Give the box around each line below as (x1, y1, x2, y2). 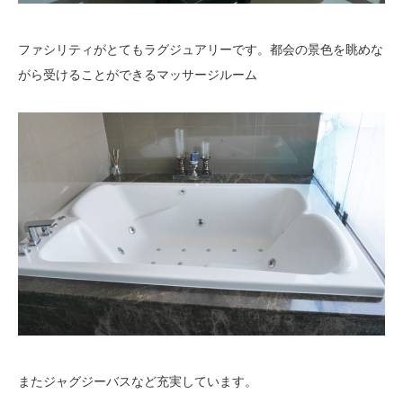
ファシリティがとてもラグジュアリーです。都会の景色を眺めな (18, 41, 383, 57)
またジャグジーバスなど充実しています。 (18, 374, 257, 390)
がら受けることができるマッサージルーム (18, 67, 257, 82)
